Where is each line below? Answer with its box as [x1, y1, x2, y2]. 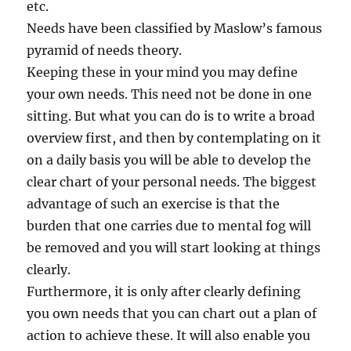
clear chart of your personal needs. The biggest [27, 173, 317, 190]
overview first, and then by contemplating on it [27, 129, 322, 146]
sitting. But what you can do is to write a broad [27, 107, 316, 124]
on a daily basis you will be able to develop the [27, 151, 312, 168]
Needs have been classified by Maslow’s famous [27, 20, 323, 36]
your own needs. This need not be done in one [27, 85, 313, 102]
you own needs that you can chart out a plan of [27, 305, 317, 321]
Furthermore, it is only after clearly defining [27, 283, 302, 299]
